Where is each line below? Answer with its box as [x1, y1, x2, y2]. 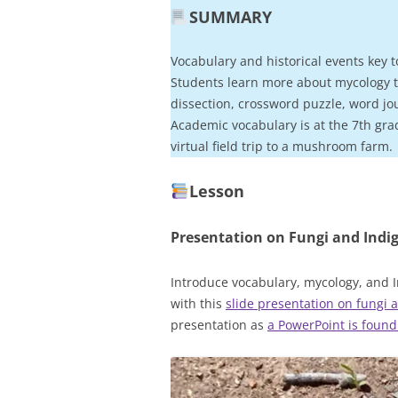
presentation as [171, 316, 267, 333]
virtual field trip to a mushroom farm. [171, 138, 393, 155]
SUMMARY [188, 6, 272, 28]
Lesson [188, 180, 244, 202]
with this [171, 295, 226, 312]
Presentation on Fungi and [171, 227, 363, 247]
